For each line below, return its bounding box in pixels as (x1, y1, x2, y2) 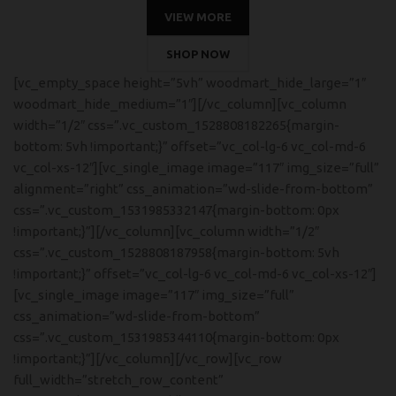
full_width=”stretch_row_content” (13, 372, 224, 387)
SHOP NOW (166, 48, 230, 60)
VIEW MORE (164, 11, 232, 23)
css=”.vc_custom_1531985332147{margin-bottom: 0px (13, 202, 339, 217)
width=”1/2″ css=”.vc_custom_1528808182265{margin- (13, 118, 339, 133)
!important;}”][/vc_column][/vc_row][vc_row (13, 351, 282, 366)
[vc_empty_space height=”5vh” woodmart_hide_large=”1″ (13, 75, 366, 90)
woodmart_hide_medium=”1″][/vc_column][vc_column (13, 96, 346, 111)
